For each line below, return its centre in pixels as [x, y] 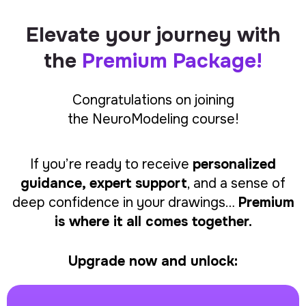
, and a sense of [236, 183]
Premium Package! [172, 61]
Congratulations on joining [153, 100]
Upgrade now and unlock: [153, 261]
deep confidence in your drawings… [125, 203]
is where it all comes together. [153, 222]
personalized [234, 164]
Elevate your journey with [153, 35]
